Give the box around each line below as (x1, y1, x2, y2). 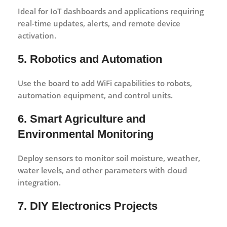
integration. (18, 177, 61, 187)
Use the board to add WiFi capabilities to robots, (18, 78, 192, 88)
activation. (18, 30, 56, 41)
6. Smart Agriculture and (18, 112, 145, 125)
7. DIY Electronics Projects (18, 199, 158, 212)
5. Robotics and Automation (18, 52, 162, 65)
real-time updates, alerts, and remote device (18, 18, 180, 28)
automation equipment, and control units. (18, 90, 173, 100)
